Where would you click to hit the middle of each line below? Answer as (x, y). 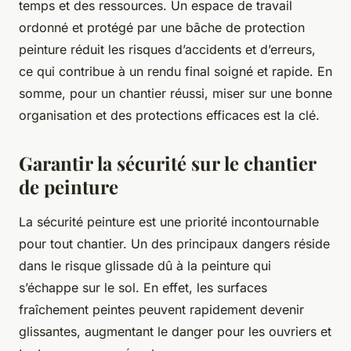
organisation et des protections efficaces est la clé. (169, 116)
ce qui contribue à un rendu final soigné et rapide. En (175, 72)
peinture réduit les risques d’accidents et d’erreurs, (167, 50)
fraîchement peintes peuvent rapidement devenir (161, 310)
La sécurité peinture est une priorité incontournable (169, 222)
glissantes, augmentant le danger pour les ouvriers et (175, 332)
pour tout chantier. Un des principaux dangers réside (174, 244)
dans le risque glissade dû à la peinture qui (145, 266)
